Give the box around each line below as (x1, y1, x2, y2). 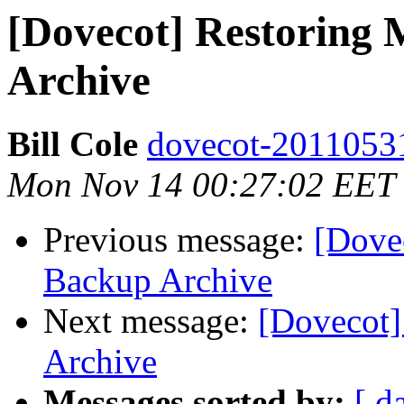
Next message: (43, 301, 258, 341)
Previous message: (43, 220, 314, 260)
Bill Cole (7, 124, 138, 164)
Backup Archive (43, 261, 272, 300)
